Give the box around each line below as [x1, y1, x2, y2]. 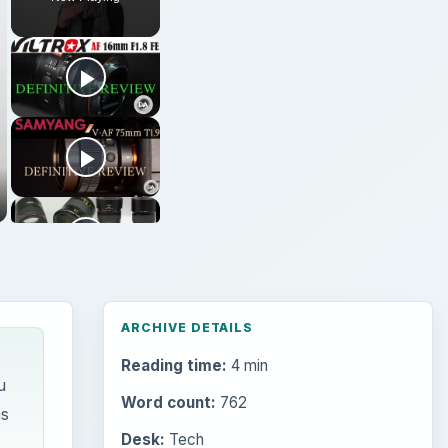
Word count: [120, 393, 216, 413]
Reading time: [120, 355, 227, 375]
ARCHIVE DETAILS [120, 319, 254, 335]
